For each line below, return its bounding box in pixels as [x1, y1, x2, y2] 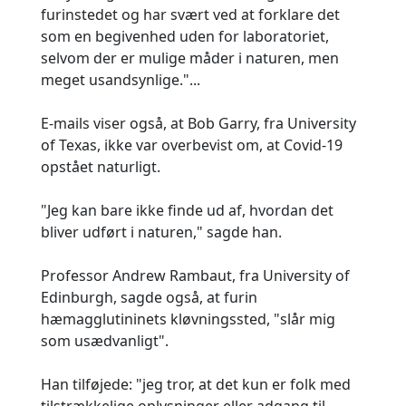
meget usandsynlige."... [41, 70, 200, 90]
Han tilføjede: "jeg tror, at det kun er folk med [41, 374, 351, 394]
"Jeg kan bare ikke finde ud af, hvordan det [41, 200, 333, 220]
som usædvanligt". [41, 331, 169, 351]
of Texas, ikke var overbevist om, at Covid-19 [41, 135, 343, 155]
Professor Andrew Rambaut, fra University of [41, 266, 350, 285]
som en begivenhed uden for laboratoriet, [41, 26, 329, 46]
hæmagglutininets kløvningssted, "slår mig [41, 309, 335, 329]
